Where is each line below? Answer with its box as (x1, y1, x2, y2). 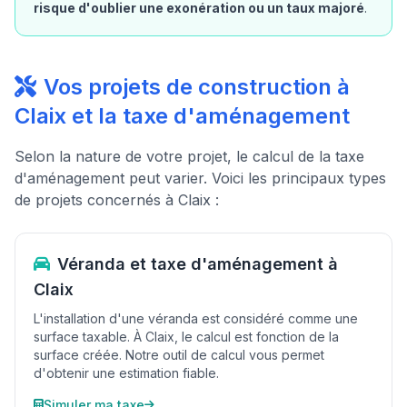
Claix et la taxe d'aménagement (15, 103, 350, 129)
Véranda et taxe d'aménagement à (57, 254, 338, 273)
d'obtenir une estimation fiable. (34, 365, 219, 381)
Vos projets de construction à (44, 74, 350, 100)
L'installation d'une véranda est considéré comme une (34, 311, 358, 326)
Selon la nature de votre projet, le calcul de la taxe (15, 147, 364, 165)
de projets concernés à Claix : (15, 191, 219, 209)
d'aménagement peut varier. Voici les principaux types (15, 169, 386, 187)
